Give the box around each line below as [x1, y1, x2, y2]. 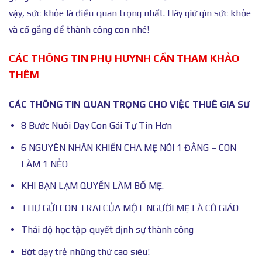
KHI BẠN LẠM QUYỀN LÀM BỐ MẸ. [20, 180, 164, 192]
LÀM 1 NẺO [20, 158, 68, 170]
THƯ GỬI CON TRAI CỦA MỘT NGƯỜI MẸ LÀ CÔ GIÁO [20, 202, 239, 213]
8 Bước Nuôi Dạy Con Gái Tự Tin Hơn [20, 119, 172, 131]
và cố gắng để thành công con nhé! [9, 23, 149, 35]
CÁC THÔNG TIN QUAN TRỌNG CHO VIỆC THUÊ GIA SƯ [9, 98, 250, 110]
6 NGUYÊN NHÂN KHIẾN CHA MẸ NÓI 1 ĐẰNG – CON [20, 142, 236, 153]
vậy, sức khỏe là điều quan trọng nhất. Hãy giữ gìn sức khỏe [9, 7, 251, 19]
